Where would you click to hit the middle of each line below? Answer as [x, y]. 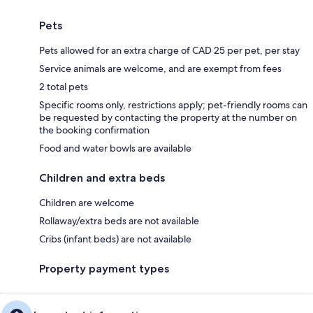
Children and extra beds [102, 178]
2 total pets [64, 87]
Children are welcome [87, 203]
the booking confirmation [94, 130]
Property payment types [104, 269]
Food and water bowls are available [115, 148]
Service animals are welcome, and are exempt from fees [160, 69]
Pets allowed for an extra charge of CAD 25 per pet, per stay [169, 51]
